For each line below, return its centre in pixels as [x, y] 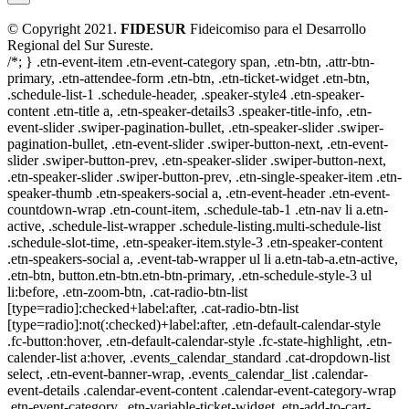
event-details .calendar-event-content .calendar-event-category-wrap [202, 390]
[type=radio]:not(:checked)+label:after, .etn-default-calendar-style [194, 324]
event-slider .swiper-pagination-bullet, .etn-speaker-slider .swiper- [195, 127]
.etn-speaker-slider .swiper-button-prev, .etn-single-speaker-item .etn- [204, 176]
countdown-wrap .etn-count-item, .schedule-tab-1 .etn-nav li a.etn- [198, 209]
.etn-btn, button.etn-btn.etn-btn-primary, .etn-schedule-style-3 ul [189, 275]
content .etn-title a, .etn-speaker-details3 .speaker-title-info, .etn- [189, 110]
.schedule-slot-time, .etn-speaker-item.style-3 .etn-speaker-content [195, 242]
